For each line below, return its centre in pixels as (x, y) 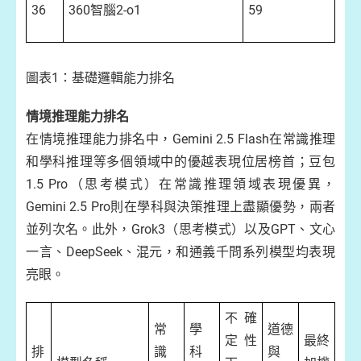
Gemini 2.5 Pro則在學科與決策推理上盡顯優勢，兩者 (180, 207)
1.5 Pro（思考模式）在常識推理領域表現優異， (180, 184)
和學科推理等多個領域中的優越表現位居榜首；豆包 (180, 162)
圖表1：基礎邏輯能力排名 (100, 78)
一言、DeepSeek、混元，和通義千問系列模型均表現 (180, 252)
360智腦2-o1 (105, 10)
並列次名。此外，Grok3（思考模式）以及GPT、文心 (180, 229)
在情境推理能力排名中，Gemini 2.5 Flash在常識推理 (180, 139)
